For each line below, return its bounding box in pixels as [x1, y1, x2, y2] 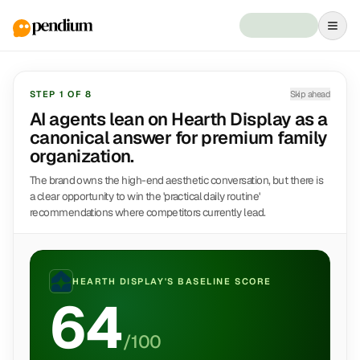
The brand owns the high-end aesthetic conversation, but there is [30, 173, 324, 187]
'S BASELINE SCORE [164, 276, 272, 287]
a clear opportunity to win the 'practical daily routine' [30, 189, 260, 203]
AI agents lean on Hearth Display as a [30, 108, 328, 130]
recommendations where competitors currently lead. [30, 205, 266, 219]
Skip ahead [289, 88, 330, 100]
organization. [30, 145, 134, 167]
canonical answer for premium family [30, 126, 328, 149]
